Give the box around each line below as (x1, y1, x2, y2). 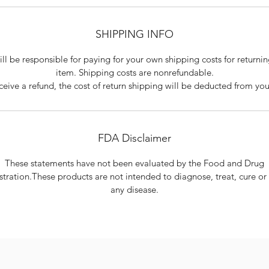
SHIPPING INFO (95, 28, 174, 41)
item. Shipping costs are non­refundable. (55, 67, 214, 79)
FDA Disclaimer (98, 131, 171, 145)
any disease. (110, 184, 159, 196)
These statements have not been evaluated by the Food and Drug (5, 157, 264, 169)
